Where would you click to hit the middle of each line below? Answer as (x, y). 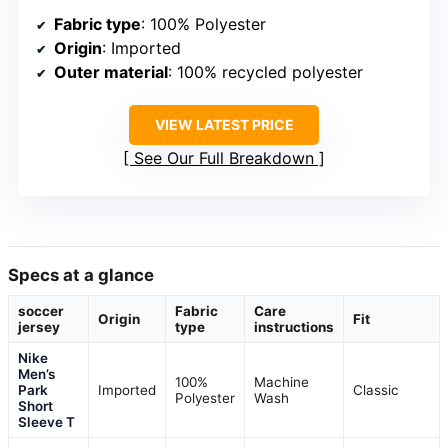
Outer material (111, 71)
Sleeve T (46, 421)
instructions (294, 326)
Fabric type (97, 23)
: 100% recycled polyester (265, 71)
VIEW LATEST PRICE (224, 124)
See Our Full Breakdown (224, 157)
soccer (41, 310)
